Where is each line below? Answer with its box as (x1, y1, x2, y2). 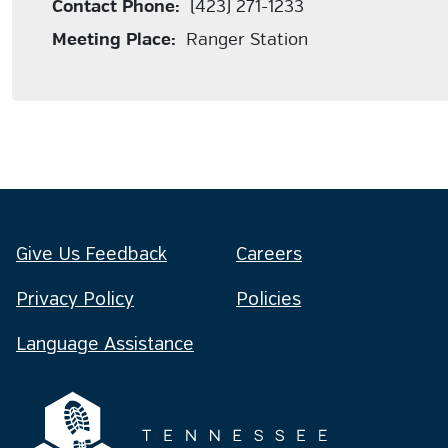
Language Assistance (16, 336, 194, 354)
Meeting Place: (52, 29, 176, 50)
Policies (236, 291, 301, 309)
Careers (236, 246, 302, 264)
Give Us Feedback (16, 246, 167, 264)
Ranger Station (176, 29, 308, 50)
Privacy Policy (16, 291, 134, 309)
